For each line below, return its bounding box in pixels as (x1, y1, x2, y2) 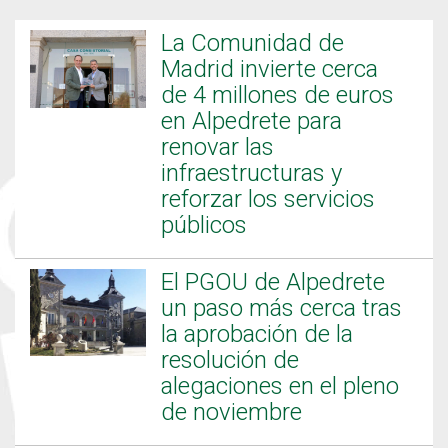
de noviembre (161, 398, 303, 426)
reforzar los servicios (161, 185, 376, 213)
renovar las (161, 133, 275, 161)
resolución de (161, 346, 300, 374)
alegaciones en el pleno (161, 372, 400, 400)
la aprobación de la (161, 320, 354, 348)
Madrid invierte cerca (161, 55, 379, 83)
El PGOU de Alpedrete (161, 268, 386, 296)
